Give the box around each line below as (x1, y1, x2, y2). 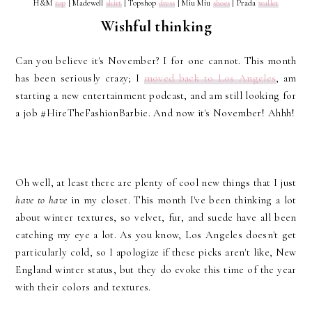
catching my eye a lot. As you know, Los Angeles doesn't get (15, 228, 297, 241)
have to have (15, 193, 71, 206)
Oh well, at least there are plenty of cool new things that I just (15, 175, 297, 189)
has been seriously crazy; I (15, 71, 144, 84)
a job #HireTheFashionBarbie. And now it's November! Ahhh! (15, 106, 295, 119)
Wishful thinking (100, 16, 212, 36)
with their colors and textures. (15, 280, 151, 293)
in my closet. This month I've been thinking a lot (70, 193, 297, 206)
